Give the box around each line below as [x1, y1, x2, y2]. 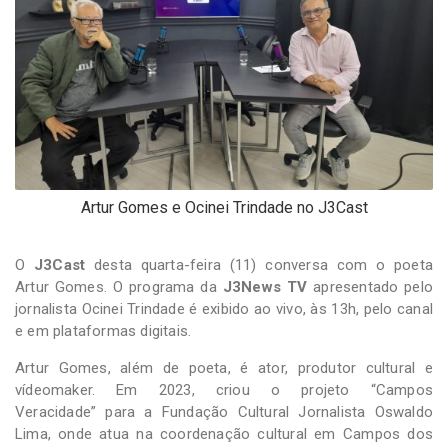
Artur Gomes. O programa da [15, 277, 223, 296]
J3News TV [222, 277, 308, 296]
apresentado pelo [307, 277, 433, 296]
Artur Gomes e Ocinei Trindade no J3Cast [80, 197, 368, 217]
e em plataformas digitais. [15, 321, 192, 340]
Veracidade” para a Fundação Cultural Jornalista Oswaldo [15, 402, 433, 421]
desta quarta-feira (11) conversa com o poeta [85, 255, 433, 274]
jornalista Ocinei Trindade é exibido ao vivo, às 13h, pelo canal [15, 299, 433, 318]
